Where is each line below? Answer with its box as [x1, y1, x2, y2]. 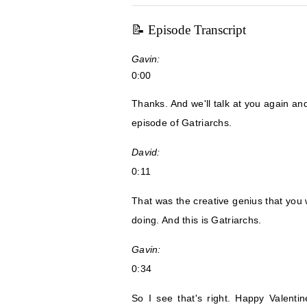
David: [132, 147, 160, 158]
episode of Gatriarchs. [132, 117, 232, 129]
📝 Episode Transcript [132, 23, 246, 37]
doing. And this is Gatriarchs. [132, 214, 262, 226]
